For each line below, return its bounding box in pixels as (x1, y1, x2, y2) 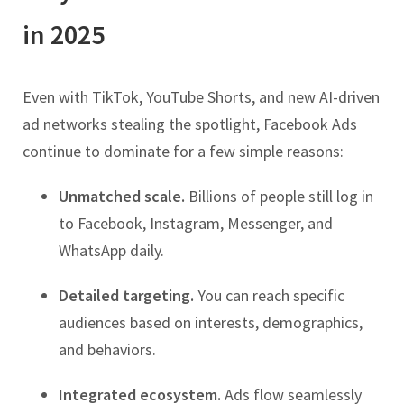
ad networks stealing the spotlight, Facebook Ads (23, 114, 357, 135)
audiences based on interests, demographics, (59, 312, 363, 334)
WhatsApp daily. (59, 240, 164, 262)
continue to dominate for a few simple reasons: (23, 141, 344, 162)
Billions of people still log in (185, 186, 373, 207)
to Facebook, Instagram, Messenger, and (59, 213, 333, 234)
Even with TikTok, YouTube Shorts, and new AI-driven (23, 87, 380, 108)
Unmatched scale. (59, 186, 185, 207)
